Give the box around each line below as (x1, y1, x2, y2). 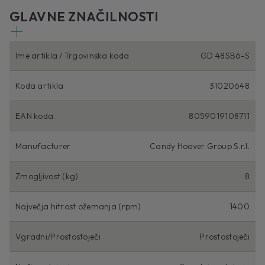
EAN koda (15, 111, 54, 122)
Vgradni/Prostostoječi (15, 231, 101, 243)
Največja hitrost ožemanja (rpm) (15, 201, 141, 212)
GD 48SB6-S (201, 50, 250, 62)
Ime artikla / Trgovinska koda (15, 50, 130, 62)
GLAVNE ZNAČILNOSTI (9, 8, 159, 25)
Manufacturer (15, 141, 71, 152)
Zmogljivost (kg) (15, 171, 79, 182)
